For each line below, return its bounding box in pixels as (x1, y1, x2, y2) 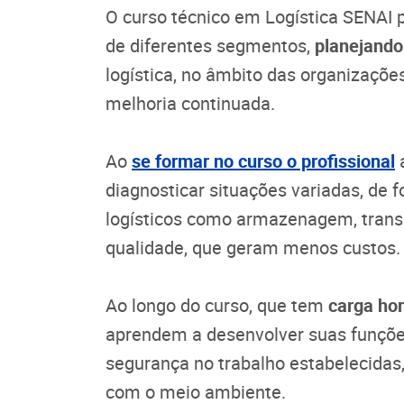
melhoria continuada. (106, 91, 275, 116)
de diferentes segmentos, (106, 33, 315, 59)
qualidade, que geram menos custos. (106, 235, 400, 261)
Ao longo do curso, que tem (106, 293, 328, 318)
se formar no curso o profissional (132, 149, 395, 174)
